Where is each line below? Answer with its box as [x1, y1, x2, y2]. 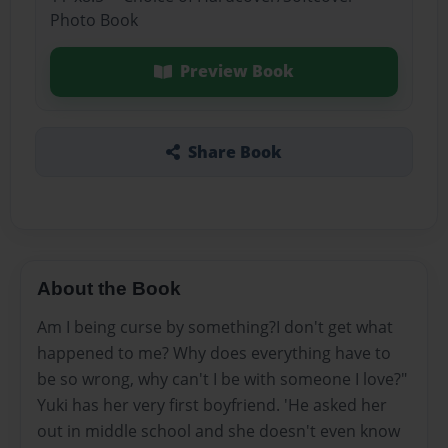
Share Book [187, 140, 282, 163]
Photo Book [49, 9, 138, 32]
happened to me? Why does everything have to [37, 341, 391, 364]
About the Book [37, 277, 181, 299]
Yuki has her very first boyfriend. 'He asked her [37, 393, 387, 416]
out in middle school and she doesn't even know [37, 419, 400, 442]
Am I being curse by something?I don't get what [37, 315, 393, 338]
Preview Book [179, 60, 294, 83]
